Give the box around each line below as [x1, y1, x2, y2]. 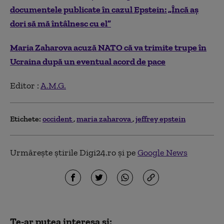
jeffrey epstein [135, 113, 185, 123]
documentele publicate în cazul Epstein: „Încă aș [10, 3, 198, 15]
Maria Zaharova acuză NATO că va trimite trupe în [10, 41, 206, 53]
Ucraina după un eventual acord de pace [10, 55, 165, 67]
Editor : [10, 79, 40, 91]
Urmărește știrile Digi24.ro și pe [10, 146, 137, 158]
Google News [137, 146, 187, 158]
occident [42, 113, 73, 123]
